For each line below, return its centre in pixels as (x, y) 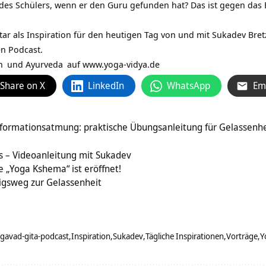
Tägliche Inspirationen (185, 236)
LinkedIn (106, 86)
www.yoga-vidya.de (121, 64)
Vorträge (242, 236)
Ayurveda (44, 64)
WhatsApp (189, 86)
